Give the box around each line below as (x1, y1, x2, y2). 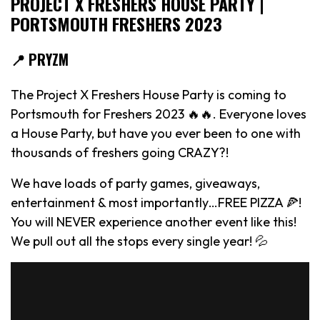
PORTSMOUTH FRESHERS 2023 (11, 10, 222, 36)
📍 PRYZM (11, 48, 69, 70)
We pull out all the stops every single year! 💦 (11, 232, 268, 249)
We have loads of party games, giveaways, (11, 174, 260, 191)
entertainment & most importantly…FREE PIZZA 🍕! (11, 194, 301, 211)
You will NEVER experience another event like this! (11, 213, 296, 230)
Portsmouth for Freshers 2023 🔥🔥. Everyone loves (11, 105, 306, 122)
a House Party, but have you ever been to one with (11, 124, 301, 141)
